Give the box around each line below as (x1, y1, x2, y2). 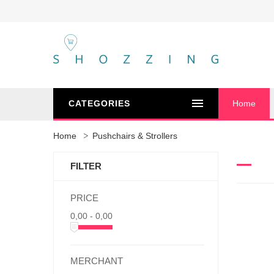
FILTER (70, 161, 102, 171)
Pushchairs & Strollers (92, 131, 177, 141)
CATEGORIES (68, 98, 130, 108)
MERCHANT (70, 256, 123, 266)
